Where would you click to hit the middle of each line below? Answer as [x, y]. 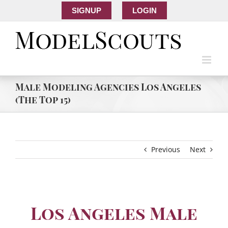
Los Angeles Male [114, 212]
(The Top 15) [43, 100]
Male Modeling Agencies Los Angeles [108, 87]
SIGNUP [86, 10]
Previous [166, 149]
